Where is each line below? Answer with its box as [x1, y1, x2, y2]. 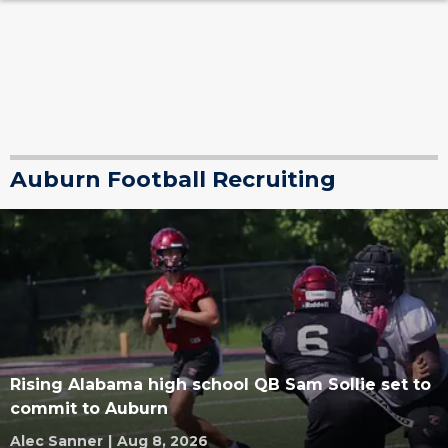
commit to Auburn [10, 399, 168, 418]
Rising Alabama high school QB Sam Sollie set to [10, 375, 431, 394]
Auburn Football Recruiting [10, 166, 336, 193]
